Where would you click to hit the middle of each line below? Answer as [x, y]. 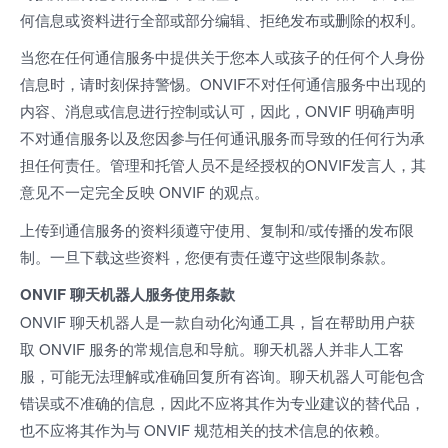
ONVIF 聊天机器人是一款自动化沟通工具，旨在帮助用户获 [217, 321]
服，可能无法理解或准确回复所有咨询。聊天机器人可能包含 [222, 375]
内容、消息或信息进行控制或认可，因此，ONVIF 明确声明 [217, 110]
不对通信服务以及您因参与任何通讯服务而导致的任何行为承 [222, 137]
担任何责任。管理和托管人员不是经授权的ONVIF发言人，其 [223, 164]
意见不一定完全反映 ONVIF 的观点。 [144, 191]
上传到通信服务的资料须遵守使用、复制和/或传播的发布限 [217, 229]
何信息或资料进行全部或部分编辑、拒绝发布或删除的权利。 [222, 19]
